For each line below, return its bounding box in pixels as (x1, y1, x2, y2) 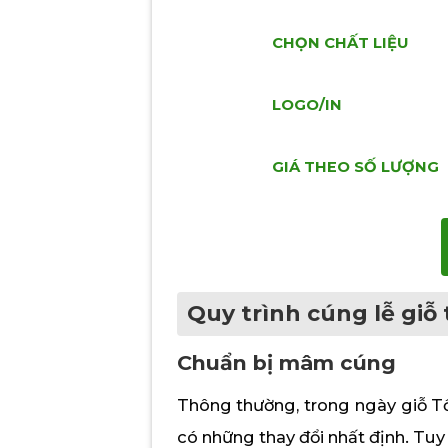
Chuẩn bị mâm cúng (176, 350, 396, 376)
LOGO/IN (272, 96, 342, 115)
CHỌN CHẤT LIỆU (272, 34, 408, 53)
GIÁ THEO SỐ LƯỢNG (272, 158, 439, 177)
